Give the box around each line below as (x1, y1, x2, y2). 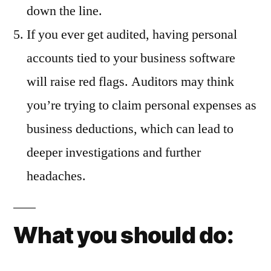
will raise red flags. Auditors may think (27, 73, 234, 91)
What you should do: (13, 221, 233, 249)
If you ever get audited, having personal (27, 26, 237, 44)
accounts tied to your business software (27, 50, 235, 67)
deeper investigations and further (27, 144, 201, 162)
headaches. (27, 168, 86, 185)
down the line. (27, 2, 102, 20)
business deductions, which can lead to (27, 120, 233, 138)
